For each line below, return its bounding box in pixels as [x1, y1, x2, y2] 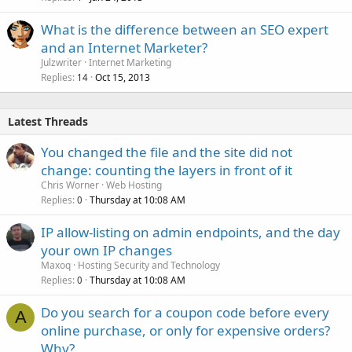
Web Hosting [106, 178, 162, 192]
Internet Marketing [89, 56, 171, 69]
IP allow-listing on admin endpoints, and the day [41, 223, 340, 241]
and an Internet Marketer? [41, 38, 207, 57]
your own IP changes [41, 241, 172, 259]
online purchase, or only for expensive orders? [41, 321, 330, 339]
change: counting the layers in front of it [41, 161, 292, 179]
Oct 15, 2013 [95, 71, 150, 84]
